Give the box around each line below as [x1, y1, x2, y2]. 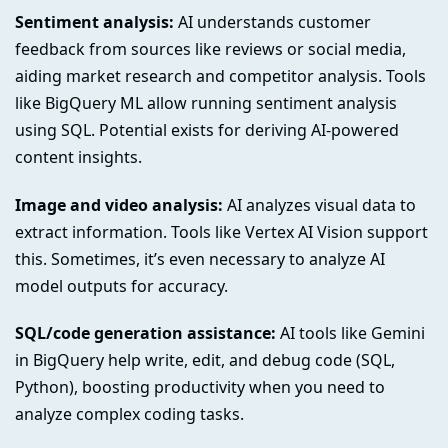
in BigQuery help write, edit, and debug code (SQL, [15, 349, 395, 372]
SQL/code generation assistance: [15, 322, 276, 345]
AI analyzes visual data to [223, 193, 416, 216]
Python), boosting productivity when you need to [15, 376, 385, 399]
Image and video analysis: [15, 193, 223, 216]
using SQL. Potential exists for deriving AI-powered [15, 118, 399, 141]
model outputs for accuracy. [15, 274, 228, 297]
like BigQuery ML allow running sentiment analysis [15, 91, 397, 114]
